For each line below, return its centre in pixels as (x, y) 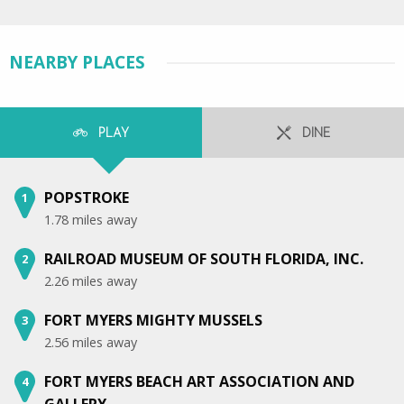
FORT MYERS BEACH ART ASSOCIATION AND (199, 381)
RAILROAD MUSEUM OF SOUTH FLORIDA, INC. (204, 258)
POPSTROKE (87, 197)
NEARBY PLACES (77, 62)
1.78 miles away (91, 219)
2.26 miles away (91, 280)
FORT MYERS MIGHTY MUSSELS (153, 320)
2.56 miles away (91, 342)
